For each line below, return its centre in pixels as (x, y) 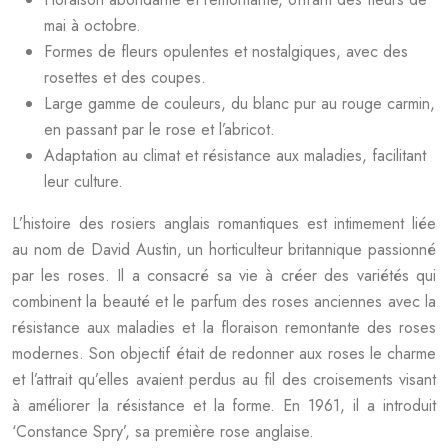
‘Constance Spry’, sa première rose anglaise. (163, 431)
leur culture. (83, 181)
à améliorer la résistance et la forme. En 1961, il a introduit (224, 405)
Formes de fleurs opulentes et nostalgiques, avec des (226, 51)
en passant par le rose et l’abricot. (159, 129)
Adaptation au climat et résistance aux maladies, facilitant (235, 155)
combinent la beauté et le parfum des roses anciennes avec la (224, 301)
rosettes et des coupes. (125, 77)
